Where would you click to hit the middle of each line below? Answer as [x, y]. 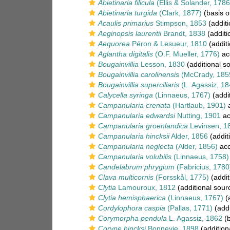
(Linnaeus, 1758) [200, 157]
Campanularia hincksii [134, 136]
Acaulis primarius [126, 23]
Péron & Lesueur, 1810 [168, 44]
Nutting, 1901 [198, 116]
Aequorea [114, 44]
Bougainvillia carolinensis [139, 74]
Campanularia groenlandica [143, 126]
